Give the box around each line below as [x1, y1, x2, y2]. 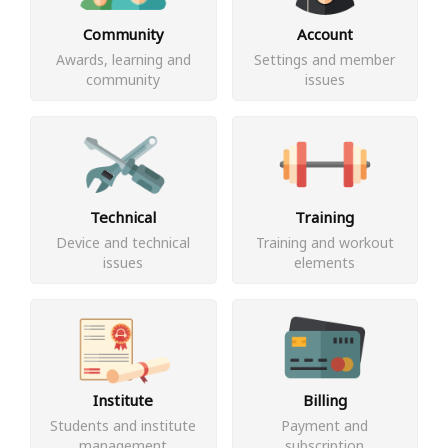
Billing [302, 390, 347, 410]
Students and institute [50, 416, 197, 435]
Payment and [281, 416, 369, 435]
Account [296, 24, 353, 44]
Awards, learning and [55, 50, 191, 69]
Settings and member [254, 50, 396, 69]
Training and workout [255, 233, 394, 252]
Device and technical [56, 233, 191, 252]
